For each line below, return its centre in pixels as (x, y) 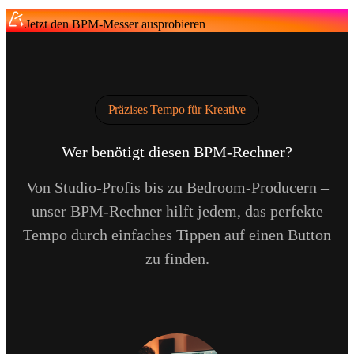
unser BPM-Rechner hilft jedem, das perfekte (177, 211)
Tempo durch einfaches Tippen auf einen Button (177, 234)
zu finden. (177, 258)
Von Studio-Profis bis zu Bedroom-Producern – (177, 187)
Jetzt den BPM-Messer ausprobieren (115, 24)
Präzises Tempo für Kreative (177, 109)
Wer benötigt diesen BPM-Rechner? (177, 151)
